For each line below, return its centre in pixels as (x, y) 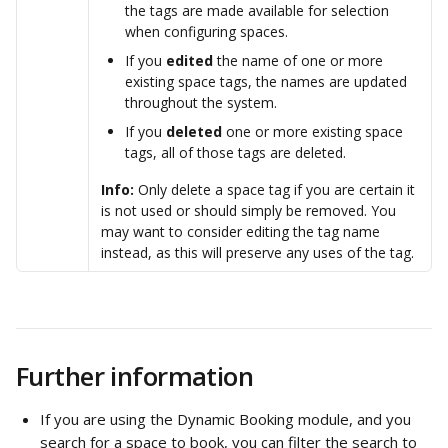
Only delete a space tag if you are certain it (276, 190)
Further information (135, 376)
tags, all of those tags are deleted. (237, 153)
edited (189, 61)
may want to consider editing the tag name (242, 232)
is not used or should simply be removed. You (250, 211)
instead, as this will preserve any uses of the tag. (257, 253)
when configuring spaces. (206, 32)
